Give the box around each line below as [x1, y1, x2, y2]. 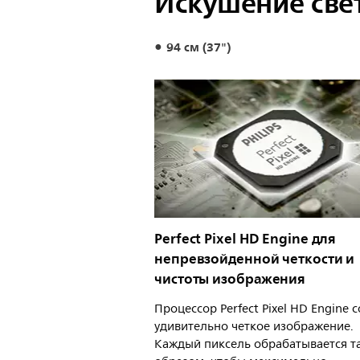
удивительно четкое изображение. [154, 317, 354, 337]
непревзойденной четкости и [154, 247, 355, 272]
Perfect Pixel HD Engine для [154, 227, 337, 252]
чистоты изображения [154, 267, 306, 292]
